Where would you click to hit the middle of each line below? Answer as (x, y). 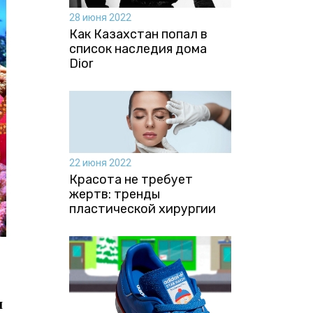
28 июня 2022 (100, 17)
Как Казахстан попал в (138, 34)
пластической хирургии (142, 209)
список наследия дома (138, 49)
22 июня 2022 (100, 162)
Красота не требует (131, 179)
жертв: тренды (114, 194)
